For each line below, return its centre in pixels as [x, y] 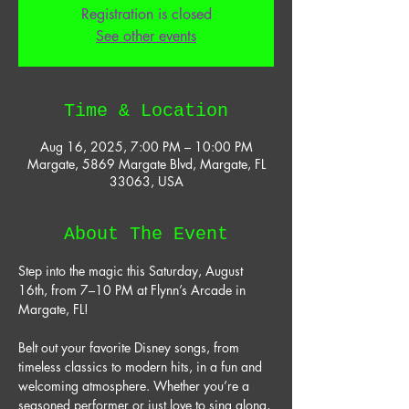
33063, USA [146, 181]
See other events [146, 36]
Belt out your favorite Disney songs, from [131, 347]
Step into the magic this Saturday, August [132, 271]
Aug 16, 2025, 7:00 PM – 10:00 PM [146, 147]
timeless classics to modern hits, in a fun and [142, 367]
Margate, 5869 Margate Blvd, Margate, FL [146, 164]
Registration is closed [146, 14]
